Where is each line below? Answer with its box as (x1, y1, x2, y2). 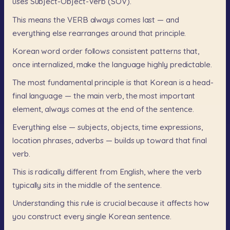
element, (12, 104, 43, 114)
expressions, (159, 122, 203, 132)
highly (147, 59, 168, 69)
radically (35, 166, 65, 177)
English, (119, 166, 146, 177)
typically (12, 180, 42, 190)
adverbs (74, 135, 104, 145)
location (12, 135, 42, 145)
